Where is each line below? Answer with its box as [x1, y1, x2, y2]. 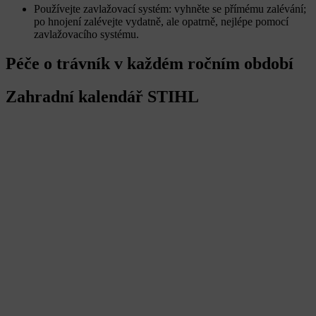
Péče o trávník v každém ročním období [6, 54, 293, 73]
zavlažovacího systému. [34, 28, 139, 40]
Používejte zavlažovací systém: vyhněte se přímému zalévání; [34, 2, 306, 15]
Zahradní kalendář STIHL [6, 87, 199, 107]
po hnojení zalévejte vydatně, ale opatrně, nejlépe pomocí [34, 15, 288, 28]
